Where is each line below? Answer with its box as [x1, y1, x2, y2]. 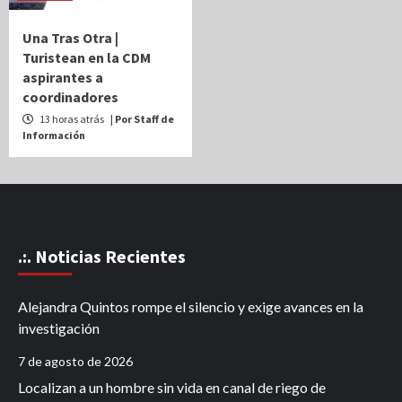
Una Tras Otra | [22, 28, 118, 47]
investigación [18, 319, 102, 336]
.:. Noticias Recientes [18, 244, 186, 267]
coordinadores [22, 87, 118, 106]
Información [22, 127, 85, 142]
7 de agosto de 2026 [18, 353, 133, 369]
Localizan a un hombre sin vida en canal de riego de [18, 378, 326, 396]
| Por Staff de [110, 111, 174, 126]
